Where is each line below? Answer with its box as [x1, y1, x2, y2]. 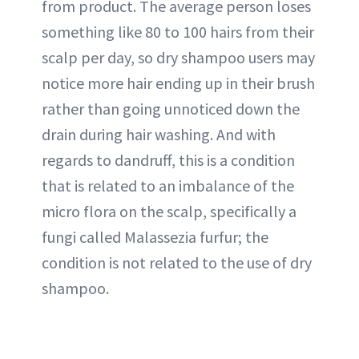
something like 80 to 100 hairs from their [42, 22, 314, 42]
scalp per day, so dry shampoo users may [42, 47, 315, 68]
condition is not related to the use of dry [42, 252, 312, 273]
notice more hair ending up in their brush [42, 73, 315, 94]
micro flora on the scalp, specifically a [42, 201, 296, 222]
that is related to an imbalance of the [42, 175, 294, 196]
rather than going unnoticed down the [42, 99, 300, 119]
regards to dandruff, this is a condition [42, 150, 295, 171]
